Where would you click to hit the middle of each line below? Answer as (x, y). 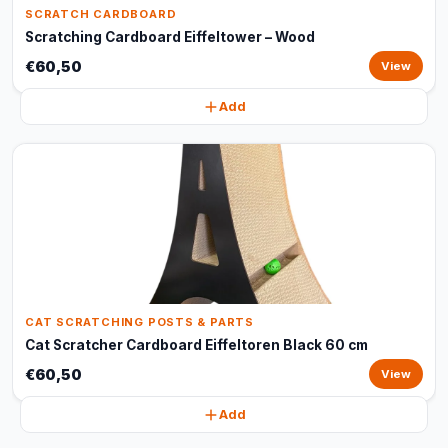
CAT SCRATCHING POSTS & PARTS (139, 322)
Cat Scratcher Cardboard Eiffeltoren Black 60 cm (196, 345)
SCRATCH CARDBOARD (101, 14)
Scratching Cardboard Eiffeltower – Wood (170, 37)
